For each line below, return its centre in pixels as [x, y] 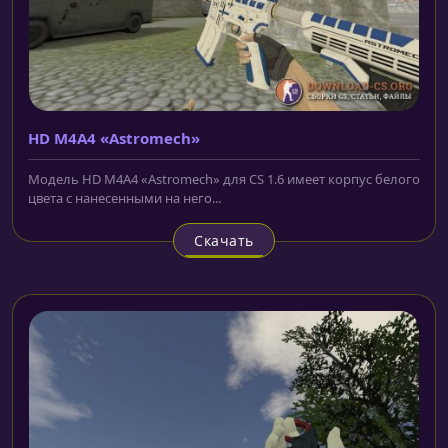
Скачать [224, 241]
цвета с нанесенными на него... [124, 198]
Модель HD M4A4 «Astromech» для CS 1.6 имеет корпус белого [224, 179]
